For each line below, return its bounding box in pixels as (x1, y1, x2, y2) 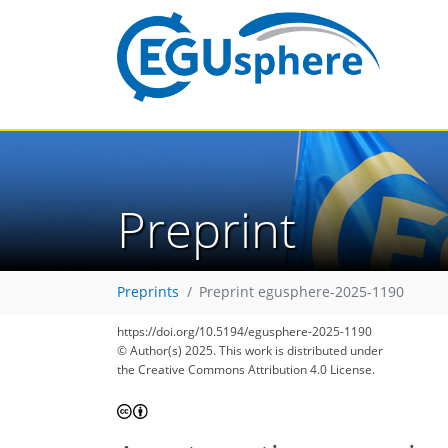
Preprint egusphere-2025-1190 (199, 283, 404, 302)
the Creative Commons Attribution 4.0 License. (117, 361, 375, 378)
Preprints (117, 283, 179, 302)
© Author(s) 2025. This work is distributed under (117, 342, 383, 359)
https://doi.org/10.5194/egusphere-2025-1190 (117, 323, 372, 340)
